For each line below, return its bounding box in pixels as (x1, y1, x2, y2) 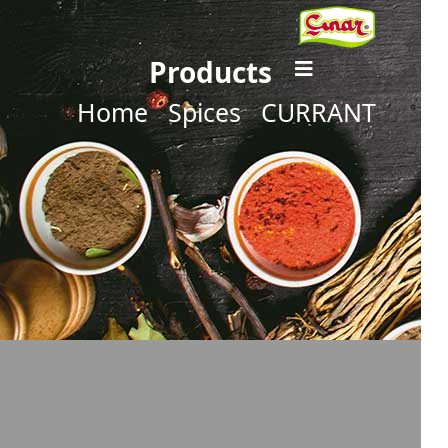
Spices (168, 95, 242, 129)
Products (149, 53, 273, 91)
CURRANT (261, 95, 377, 129)
